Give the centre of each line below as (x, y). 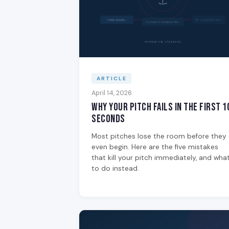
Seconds (108, 119)
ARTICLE (111, 79)
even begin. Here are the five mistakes (155, 147)
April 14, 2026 (112, 93)
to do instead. (115, 168)
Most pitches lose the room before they (159, 136)
